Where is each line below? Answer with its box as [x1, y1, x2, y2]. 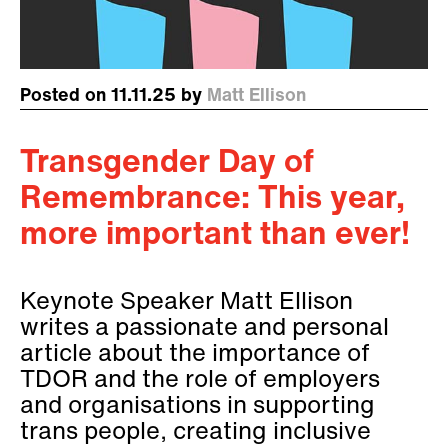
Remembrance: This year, [20, 183, 405, 216]
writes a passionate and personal [20, 316, 389, 341]
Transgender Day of [20, 147, 314, 180]
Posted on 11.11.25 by [20, 86, 207, 106]
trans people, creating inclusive [20, 420, 371, 445]
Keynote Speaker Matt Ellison [20, 290, 353, 315]
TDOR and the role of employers [20, 368, 380, 393]
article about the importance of [20, 342, 370, 367]
